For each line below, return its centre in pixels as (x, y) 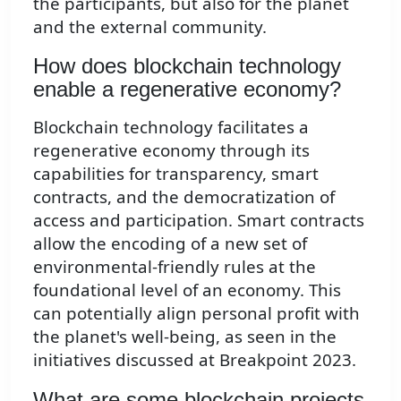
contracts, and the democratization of (184, 197)
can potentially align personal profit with (196, 313)
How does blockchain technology (187, 66)
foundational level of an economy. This (187, 290)
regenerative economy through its (171, 150)
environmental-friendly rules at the (175, 267)
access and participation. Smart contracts (199, 220)
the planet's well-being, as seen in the (185, 337)
